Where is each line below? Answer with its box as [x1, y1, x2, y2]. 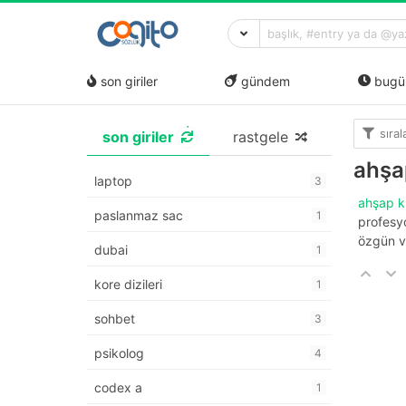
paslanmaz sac [94, 208, 183, 224]
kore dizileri [94, 276, 162, 293]
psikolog [94, 345, 144, 362]
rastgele [232, 128, 288, 147]
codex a [94, 380, 142, 396]
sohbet [94, 311, 135, 327]
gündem [237, 72, 291, 89]
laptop [94, 173, 132, 189]
